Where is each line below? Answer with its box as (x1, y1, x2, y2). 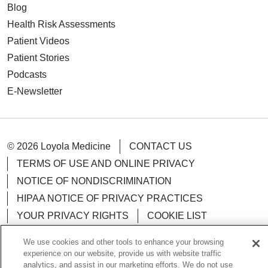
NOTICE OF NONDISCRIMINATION (17, 176, 172, 186)
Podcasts (7, 69, 47, 80)
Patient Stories (7, 53, 69, 63)
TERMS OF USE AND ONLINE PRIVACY (17, 159, 195, 169)
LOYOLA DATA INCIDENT (17, 228, 130, 238)
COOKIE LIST (147, 211, 207, 221)
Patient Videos (7, 36, 69, 46)
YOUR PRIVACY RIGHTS (17, 211, 129, 221)
